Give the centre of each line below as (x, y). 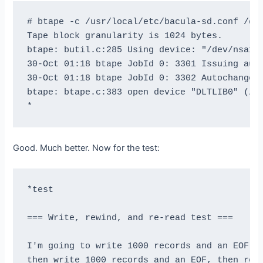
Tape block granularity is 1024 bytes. (124, 36)
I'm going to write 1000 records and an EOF (138, 246)
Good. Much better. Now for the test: (87, 148)
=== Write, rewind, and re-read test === (130, 218)
